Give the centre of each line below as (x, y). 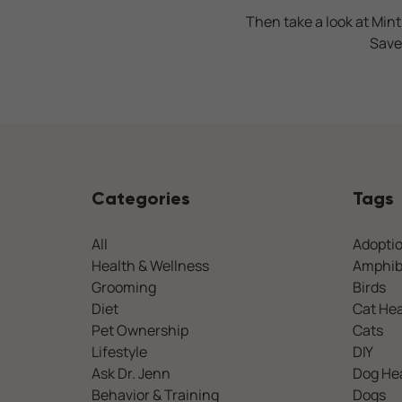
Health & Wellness (150, 266)
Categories (141, 198)
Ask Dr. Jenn (131, 373)
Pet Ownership (140, 330)
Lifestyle (119, 352)
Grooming (124, 287)
